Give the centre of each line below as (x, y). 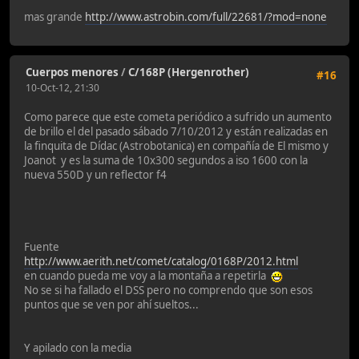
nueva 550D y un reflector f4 (95, 175)
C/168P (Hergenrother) (189, 72)
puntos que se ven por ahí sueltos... (111, 305)
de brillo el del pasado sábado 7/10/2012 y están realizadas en (176, 132)
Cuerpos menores (72, 72)
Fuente (42, 247)
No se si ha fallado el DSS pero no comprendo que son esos (168, 290)
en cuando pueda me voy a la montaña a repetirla (147, 276)
